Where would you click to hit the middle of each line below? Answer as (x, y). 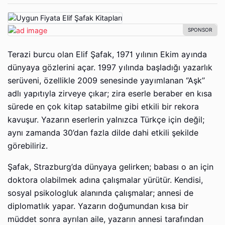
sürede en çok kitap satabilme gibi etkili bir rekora (103, 106)
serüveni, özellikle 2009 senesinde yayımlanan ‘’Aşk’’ (106, 80)
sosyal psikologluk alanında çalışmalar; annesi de (100, 193)
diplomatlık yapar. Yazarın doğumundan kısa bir (98, 206)
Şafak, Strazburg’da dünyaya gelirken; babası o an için (110, 167)
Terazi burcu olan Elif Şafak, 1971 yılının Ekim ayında (107, 54)
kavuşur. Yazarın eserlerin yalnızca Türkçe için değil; (106, 120)
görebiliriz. (28, 146)
